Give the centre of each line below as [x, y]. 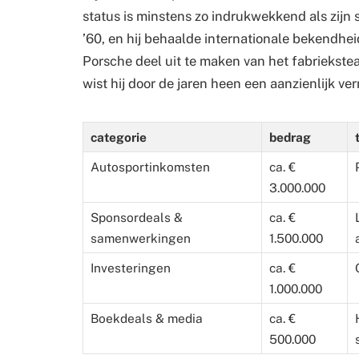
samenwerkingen [141, 238]
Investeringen [131, 268]
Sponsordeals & [137, 218]
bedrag [290, 137]
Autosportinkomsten [150, 167]
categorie [119, 137]
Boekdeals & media [147, 319]
